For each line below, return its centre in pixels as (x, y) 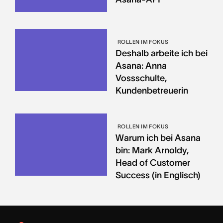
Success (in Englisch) (158, 175)
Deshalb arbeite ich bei (161, 54)
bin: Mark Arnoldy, (152, 151)
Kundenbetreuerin (152, 91)
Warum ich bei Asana (158, 138)
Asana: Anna (141, 66)
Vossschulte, (141, 78)
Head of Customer (153, 163)
